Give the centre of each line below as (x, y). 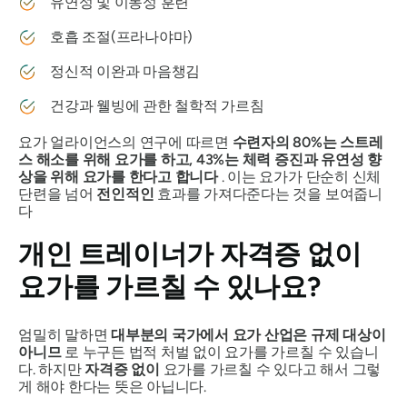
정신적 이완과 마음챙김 (125, 71)
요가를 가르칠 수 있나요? (169, 286)
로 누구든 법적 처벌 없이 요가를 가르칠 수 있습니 (220, 352)
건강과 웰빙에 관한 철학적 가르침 (157, 105)
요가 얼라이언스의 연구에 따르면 (125, 142)
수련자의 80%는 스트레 (308, 142)
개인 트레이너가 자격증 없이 (190, 253)
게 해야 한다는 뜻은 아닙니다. (112, 386)
